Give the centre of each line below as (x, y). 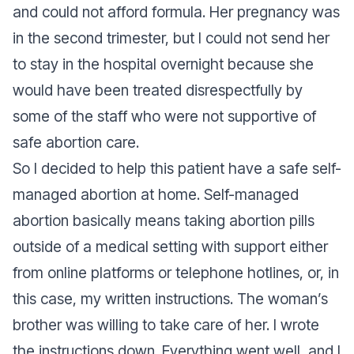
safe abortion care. (76, 143)
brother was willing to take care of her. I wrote (166, 325)
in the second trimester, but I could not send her (171, 38)
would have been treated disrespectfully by (158, 90)
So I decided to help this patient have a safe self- (177, 169)
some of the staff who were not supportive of (164, 117)
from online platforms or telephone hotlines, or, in (176, 273)
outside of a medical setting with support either (170, 247)
